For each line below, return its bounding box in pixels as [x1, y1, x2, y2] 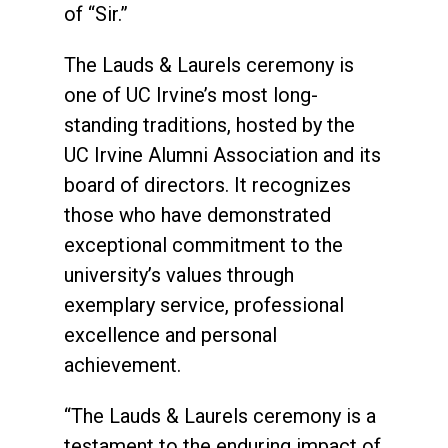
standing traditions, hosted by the [64, 112, 355, 137]
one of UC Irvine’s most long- [64, 82, 318, 107]
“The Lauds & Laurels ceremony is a [64, 403, 376, 428]
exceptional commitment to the [64, 232, 343, 257]
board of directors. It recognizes [64, 172, 351, 197]
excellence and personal [64, 322, 277, 347]
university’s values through [64, 262, 294, 287]
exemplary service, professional [64, 292, 344, 317]
